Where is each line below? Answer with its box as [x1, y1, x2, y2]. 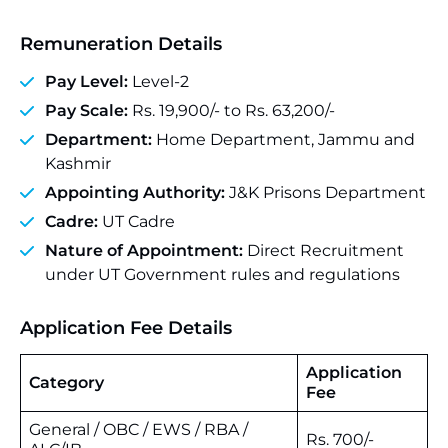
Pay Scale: [45, 101, 128, 120]
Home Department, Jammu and [152, 130, 415, 149]
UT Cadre [98, 212, 175, 231]
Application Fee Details [20, 317, 232, 339]
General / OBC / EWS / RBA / [29, 420, 248, 439]
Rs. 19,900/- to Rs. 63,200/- [128, 101, 335, 120]
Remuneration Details [20, 33, 222, 55]
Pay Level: [45, 72, 128, 91]
